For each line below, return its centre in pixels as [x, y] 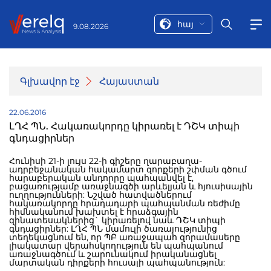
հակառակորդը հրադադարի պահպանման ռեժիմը [125, 203]
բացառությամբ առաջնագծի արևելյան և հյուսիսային [131, 186]
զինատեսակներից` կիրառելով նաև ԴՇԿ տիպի [117, 220]
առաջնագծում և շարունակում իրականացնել [113, 254]
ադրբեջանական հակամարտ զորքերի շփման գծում [128, 169]
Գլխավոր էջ [50, 81]
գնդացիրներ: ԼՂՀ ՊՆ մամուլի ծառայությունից [40, 229]
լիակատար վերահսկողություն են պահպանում [116, 246]
